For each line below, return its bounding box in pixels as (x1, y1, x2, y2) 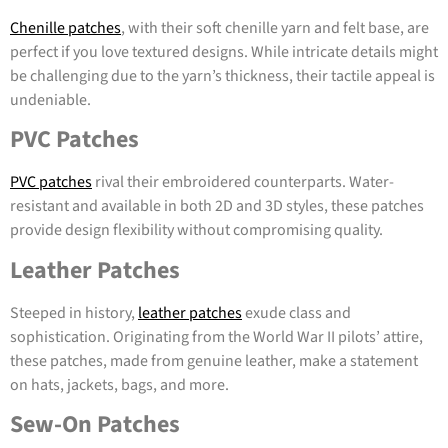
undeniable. (10, 88, 91, 111)
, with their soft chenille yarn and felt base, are (121, 16, 429, 39)
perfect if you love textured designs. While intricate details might (10, 40, 438, 63)
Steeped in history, (10, 301, 138, 324)
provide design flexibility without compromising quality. (10, 219, 383, 242)
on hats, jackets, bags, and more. (10, 373, 229, 396)
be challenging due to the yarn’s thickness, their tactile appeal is (10, 64, 435, 87)
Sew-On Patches (10, 407, 180, 443)
